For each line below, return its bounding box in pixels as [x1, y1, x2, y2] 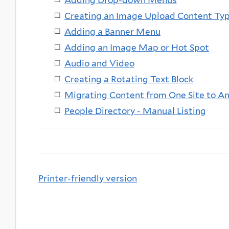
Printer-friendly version [38, 173, 137, 184]
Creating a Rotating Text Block [64, 74, 193, 84]
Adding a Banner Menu [64, 26, 161, 37]
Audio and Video [64, 58, 134, 68]
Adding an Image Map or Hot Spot [64, 42, 209, 53]
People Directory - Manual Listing [64, 105, 206, 116]
